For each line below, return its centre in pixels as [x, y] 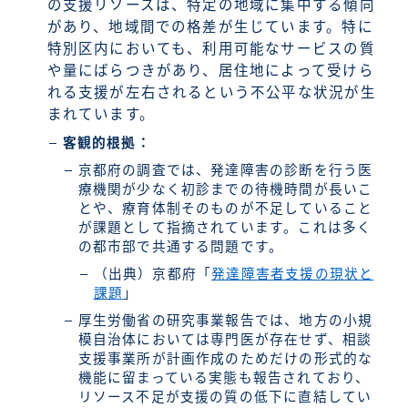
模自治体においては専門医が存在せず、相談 [225, 340]
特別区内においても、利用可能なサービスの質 [211, 49]
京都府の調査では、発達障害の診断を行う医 [225, 171]
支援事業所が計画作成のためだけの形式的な [225, 359]
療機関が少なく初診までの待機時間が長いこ [225, 190]
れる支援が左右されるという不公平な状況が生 [211, 93]
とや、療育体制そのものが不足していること [225, 209]
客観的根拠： [107, 143]
